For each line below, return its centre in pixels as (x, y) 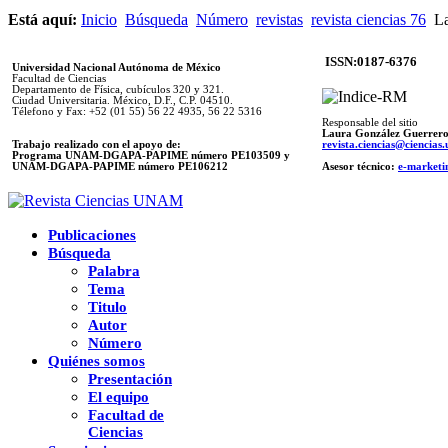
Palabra (114, 270)
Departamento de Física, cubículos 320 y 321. (118, 89)
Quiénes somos (96, 360)
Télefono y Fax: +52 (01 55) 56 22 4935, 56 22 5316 (137, 111)
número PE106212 (183, 166)
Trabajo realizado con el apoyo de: (96, 144)
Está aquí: (44, 19)
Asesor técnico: (360, 166)
